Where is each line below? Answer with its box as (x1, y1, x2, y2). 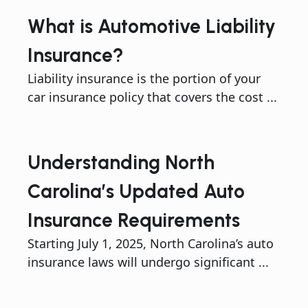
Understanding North (27, 151, 214, 175)
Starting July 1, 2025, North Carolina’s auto (27, 235, 274, 252)
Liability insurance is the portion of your (27, 70, 261, 87)
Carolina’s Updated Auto (27, 179, 245, 203)
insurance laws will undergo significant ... (27, 254, 269, 271)
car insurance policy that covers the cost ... (27, 89, 277, 106)
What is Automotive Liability (27, 14, 276, 38)
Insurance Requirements (27, 208, 240, 232)
